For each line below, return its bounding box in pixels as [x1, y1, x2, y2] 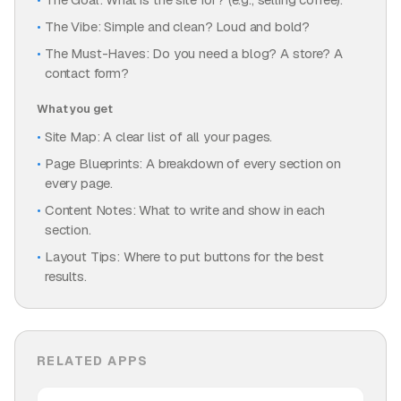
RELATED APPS [37, 353, 149, 369]
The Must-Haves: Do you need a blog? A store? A [44, 45, 343, 62]
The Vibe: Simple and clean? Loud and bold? [44, 18, 311, 35]
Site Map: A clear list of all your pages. [44, 128, 273, 145]
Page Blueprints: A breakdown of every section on [44, 155, 342, 172]
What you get [37, 101, 114, 116]
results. [44, 268, 87, 285]
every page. [44, 175, 114, 192]
